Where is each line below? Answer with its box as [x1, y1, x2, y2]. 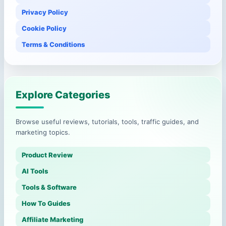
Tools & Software [22, 183, 77, 192]
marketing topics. [16, 128, 70, 137]
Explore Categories [16, 89, 110, 101]
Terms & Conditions [22, 40, 85, 49]
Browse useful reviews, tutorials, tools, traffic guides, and [16, 118, 199, 126]
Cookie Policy [22, 24, 67, 33]
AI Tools [22, 167, 48, 176]
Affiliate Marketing [22, 215, 83, 224]
